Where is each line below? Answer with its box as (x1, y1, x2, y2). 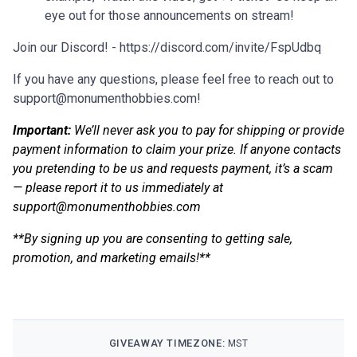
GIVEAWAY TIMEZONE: (108, 337, 228, 350)
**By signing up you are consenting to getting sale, (13, 231, 292, 247)
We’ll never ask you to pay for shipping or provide (71, 123, 344, 139)
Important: (13, 123, 71, 139)
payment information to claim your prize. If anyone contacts (13, 142, 341, 158)
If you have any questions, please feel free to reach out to (13, 72, 334, 88)
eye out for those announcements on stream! (45, 8, 294, 24)
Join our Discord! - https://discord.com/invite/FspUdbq (13, 40, 321, 56)
